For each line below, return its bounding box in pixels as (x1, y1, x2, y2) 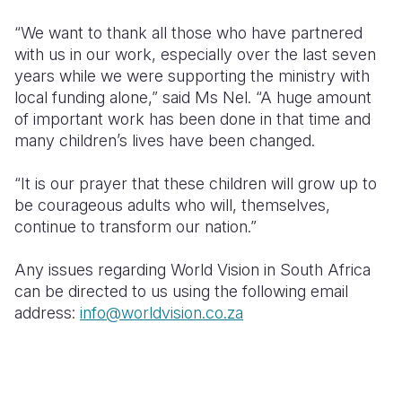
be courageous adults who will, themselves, (14, 196, 330, 215)
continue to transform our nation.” (14, 217, 257, 237)
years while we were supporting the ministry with (14, 66, 370, 86)
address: (14, 303, 80, 323)
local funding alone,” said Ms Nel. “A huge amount (14, 88, 371, 108)
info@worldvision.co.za (80, 303, 243, 323)
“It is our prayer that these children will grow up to (14, 174, 377, 194)
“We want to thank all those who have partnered (14, 23, 363, 43)
